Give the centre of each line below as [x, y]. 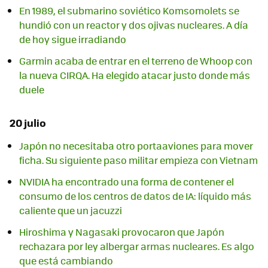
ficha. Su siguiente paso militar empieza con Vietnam [138, 160]
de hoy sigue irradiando [73, 39]
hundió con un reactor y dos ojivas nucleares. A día [134, 25]
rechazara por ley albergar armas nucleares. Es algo [137, 246]
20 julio [28, 123]
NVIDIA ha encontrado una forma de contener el [127, 182]
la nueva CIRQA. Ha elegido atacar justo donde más [135, 75]
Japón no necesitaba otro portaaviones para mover [136, 146]
